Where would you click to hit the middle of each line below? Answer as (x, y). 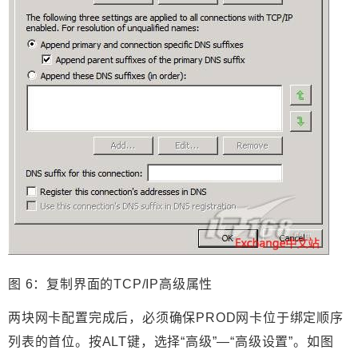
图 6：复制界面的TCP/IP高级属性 (111, 284)
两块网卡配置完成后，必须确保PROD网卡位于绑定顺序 (176, 318)
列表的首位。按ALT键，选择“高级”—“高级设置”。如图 (171, 342)
